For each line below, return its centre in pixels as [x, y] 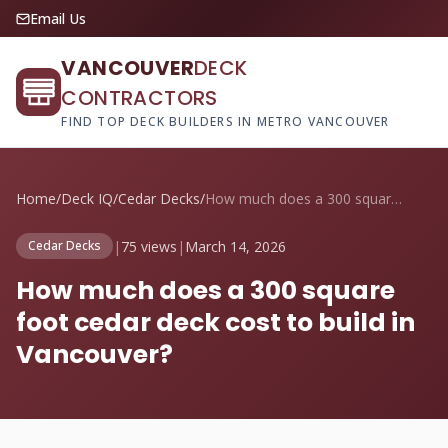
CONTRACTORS [139, 98]
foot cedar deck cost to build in [215, 322]
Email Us [58, 18]
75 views [149, 246]
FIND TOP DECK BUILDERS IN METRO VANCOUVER [225, 121]
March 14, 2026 [235, 246]
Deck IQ [87, 198]
